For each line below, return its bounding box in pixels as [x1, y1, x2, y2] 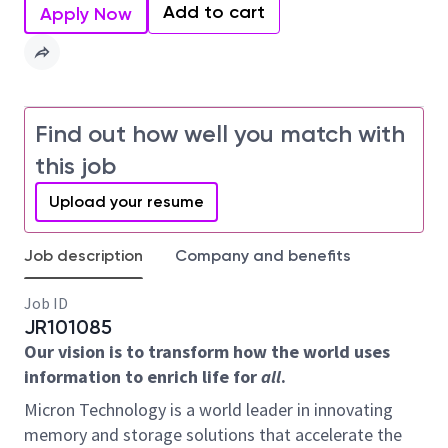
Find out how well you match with [35, 119, 405, 148]
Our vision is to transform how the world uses [24, 340, 390, 363]
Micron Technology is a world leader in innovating [24, 398, 393, 421]
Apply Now [40, 3, 132, 25]
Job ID [24, 293, 68, 313]
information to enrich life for [24, 365, 261, 388]
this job [35, 151, 116, 180]
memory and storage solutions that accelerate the [24, 423, 402, 446]
